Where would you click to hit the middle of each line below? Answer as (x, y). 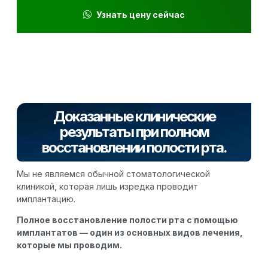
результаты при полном (134, 132)
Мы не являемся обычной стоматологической (113, 173)
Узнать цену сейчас (141, 14)
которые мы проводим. (69, 245)
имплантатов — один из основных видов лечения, (130, 232)
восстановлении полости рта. (134, 147)
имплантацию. (46, 199)
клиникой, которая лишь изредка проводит (107, 186)
